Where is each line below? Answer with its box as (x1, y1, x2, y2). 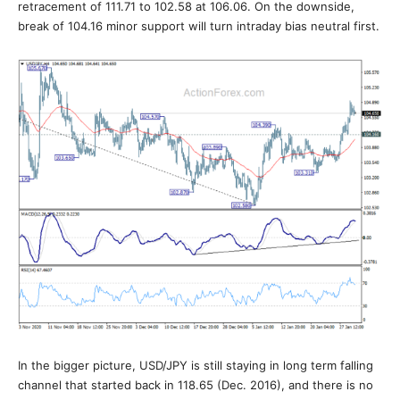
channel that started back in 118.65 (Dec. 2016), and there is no (18, 378, 373, 392)
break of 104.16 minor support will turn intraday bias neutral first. (18, 19, 379, 33)
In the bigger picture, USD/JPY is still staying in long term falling (18, 358, 373, 372)
